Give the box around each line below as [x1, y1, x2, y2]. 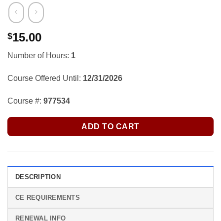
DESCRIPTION [15, 173, 61, 181]
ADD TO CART [81, 122, 140, 131]
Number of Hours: [7, 51, 71, 60]
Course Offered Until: [7, 74, 83, 82]
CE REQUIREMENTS [15, 194, 80, 202]
